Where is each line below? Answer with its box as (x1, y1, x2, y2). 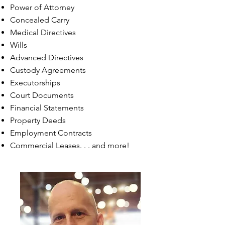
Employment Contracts (10, 128, 92, 138)
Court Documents (10, 90, 74, 100)
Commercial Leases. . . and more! (10, 141, 130, 150)
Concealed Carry (10, 15, 69, 25)
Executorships (10, 78, 60, 87)
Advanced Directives (10, 53, 83, 62)
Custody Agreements (10, 65, 86, 75)
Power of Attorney (10, 3, 74, 12)
